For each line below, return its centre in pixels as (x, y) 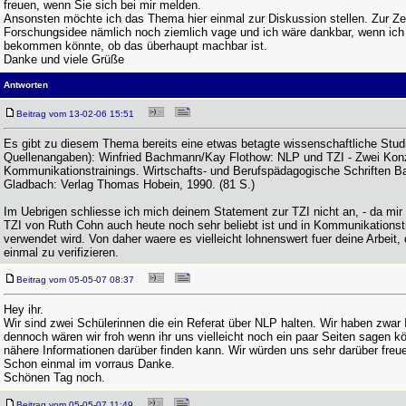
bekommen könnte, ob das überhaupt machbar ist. (135, 46)
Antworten (26, 85)
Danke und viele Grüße (64, 59)
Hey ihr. (24, 309)
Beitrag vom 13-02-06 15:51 (81, 114)
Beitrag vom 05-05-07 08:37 (81, 280)
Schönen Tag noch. (54, 377)
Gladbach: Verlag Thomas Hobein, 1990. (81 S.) (129, 184)
